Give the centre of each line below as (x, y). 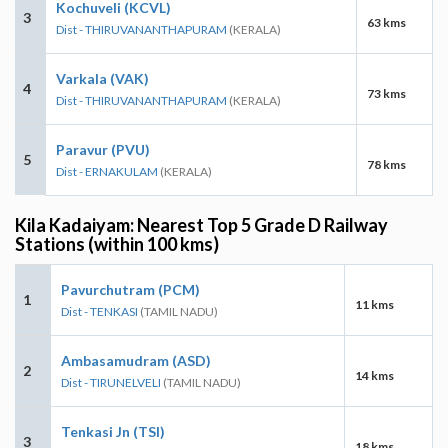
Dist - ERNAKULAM (107, 171)
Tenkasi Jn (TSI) (113, 431)
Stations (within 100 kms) (117, 243)
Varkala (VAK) (102, 78)
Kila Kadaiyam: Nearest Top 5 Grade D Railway (201, 224)
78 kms (386, 164)
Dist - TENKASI (99, 311)
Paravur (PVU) (103, 149)
